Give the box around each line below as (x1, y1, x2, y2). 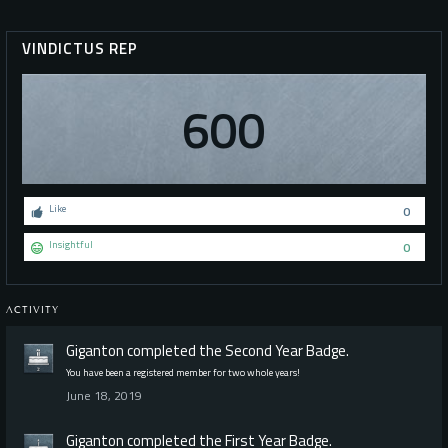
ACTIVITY (6, 303, 59, 316)
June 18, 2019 (66, 385, 142, 405)
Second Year (225, 338, 303, 362)
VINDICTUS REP (22, 36, 138, 60)
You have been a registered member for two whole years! (66, 364, 300, 380)
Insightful (48, 236, 93, 252)
